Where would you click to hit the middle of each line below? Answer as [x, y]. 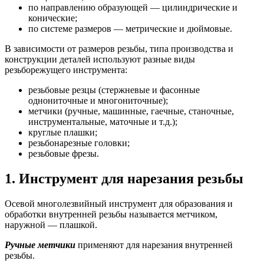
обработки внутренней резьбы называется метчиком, [111, 214]
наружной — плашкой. [51, 225]
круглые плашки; [63, 132]
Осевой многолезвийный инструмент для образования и [119, 203]
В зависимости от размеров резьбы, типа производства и [119, 48]
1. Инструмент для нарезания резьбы [124, 178]
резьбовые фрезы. [64, 153]
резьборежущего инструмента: [66, 70]
